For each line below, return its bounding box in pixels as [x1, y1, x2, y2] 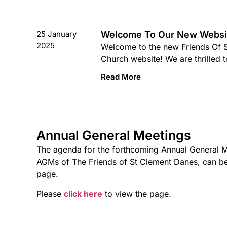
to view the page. [102, 188, 171, 199]
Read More [100, 72, 141, 82]
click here [64, 188, 102, 199]
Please [36, 188, 64, 199]
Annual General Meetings [36, 128, 191, 143]
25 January [36, 29, 77, 39]
